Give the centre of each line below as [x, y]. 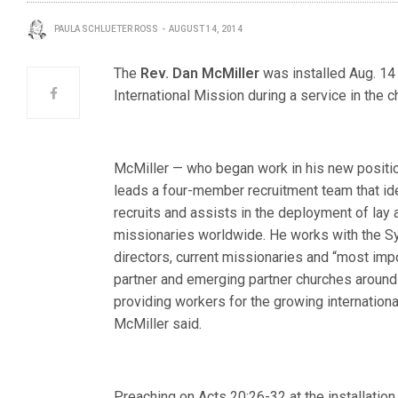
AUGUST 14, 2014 [206, 29]
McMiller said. [158, 324]
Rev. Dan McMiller [200, 73]
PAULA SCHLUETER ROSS [106, 29]
